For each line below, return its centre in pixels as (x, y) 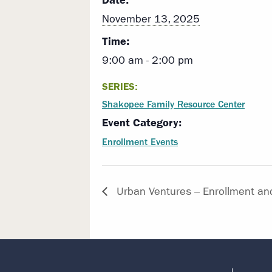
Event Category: (142, 123)
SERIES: (120, 87)
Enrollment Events (140, 142)
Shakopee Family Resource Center (173, 104)
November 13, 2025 (151, 19)
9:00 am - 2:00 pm (148, 61)
